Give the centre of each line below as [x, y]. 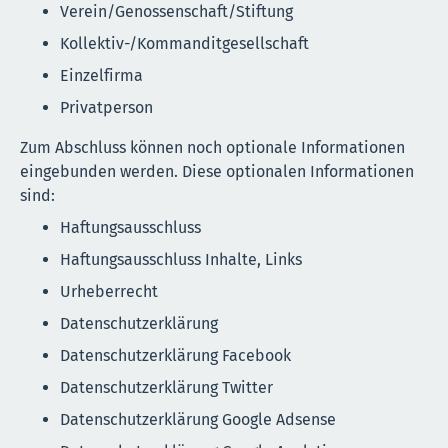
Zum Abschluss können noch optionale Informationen [212, 147]
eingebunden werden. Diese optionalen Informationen [217, 171]
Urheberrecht [109, 291]
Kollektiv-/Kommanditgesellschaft [184, 43]
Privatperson [106, 107]
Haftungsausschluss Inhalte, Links [181, 259]
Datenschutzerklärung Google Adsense [198, 419]
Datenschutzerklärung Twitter [166, 387]
